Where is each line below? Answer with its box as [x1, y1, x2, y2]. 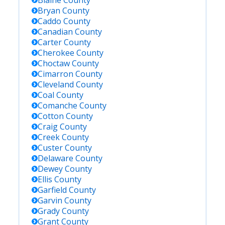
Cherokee [38, 47, 74, 58]
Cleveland [38, 79, 74, 90]
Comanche [38, 100, 77, 111]
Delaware [38, 153, 73, 164]
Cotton [38, 110, 64, 122]
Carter [38, 37, 62, 48]
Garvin [38, 195, 62, 206]
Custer [38, 142, 63, 153]
